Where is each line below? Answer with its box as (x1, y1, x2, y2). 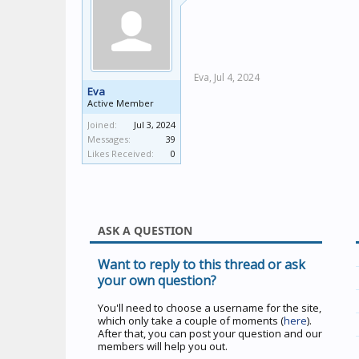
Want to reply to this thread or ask (98, 256, 305, 273)
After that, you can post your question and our (98, 326, 322, 341)
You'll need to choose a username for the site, (98, 301, 321, 315)
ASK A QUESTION (98, 223, 193, 238)
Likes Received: (87, 147, 154, 159)
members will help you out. (98, 339, 228, 353)
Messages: (87, 133, 131, 145)
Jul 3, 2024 (134, 119, 175, 131)
